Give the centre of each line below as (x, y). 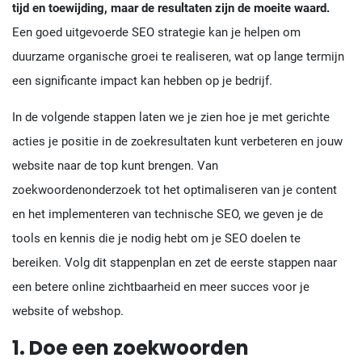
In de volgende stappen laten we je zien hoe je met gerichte (171, 117)
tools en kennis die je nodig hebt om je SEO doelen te (156, 238)
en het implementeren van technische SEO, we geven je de (168, 214)
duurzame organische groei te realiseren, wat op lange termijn (178, 56)
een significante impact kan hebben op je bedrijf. (142, 80)
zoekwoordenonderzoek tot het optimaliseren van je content (175, 189)
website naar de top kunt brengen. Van (115, 165)
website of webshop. (68, 311)
